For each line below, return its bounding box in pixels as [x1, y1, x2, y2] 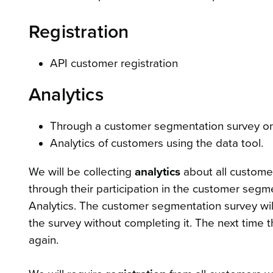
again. [29, 233, 58, 247]
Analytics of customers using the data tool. [49, 136, 263, 150]
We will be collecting [29, 165, 135, 179]
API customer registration [49, 56, 178, 70]
